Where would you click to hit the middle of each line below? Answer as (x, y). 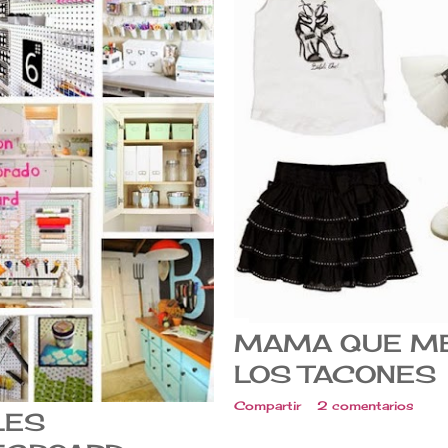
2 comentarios (365, 406)
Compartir (267, 406)
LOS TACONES (335, 374)
